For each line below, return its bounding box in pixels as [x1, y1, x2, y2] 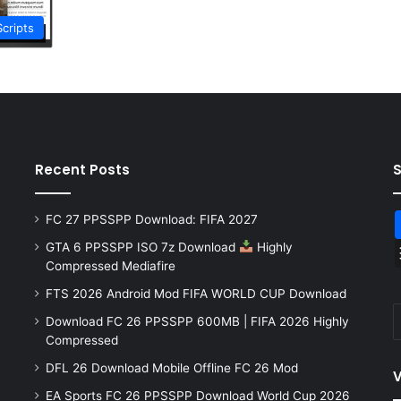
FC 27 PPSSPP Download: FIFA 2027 [45, 211, 258, 226]
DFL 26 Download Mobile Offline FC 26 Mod [45, 360, 298, 375]
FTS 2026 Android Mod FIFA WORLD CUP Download [45, 286, 346, 301]
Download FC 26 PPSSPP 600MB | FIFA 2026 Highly [45, 313, 349, 328]
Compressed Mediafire [45, 258, 175, 273]
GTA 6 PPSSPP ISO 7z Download [45, 239, 239, 254]
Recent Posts [34, 159, 130, 179]
